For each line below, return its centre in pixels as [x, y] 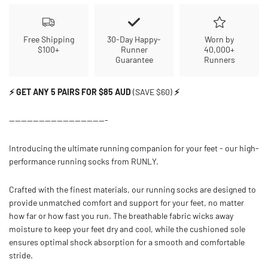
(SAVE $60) [153, 92]
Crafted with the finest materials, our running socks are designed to [133, 189]
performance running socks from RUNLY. [84, 161]
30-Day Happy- [134, 39]
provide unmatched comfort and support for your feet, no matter [127, 202]
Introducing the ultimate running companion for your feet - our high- [134, 148]
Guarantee [134, 60]
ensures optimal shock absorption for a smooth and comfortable [127, 242]
